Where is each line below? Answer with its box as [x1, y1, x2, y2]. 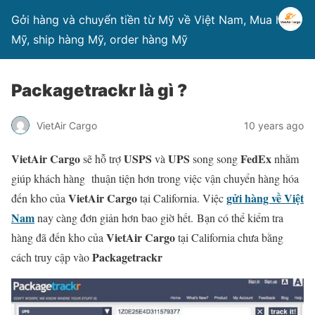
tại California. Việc [137, 191, 226, 205]
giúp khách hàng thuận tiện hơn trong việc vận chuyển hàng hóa [11, 171, 299, 186]
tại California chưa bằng [175, 230, 283, 245]
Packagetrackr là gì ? [11, 80, 187, 101]
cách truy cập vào [11, 250, 92, 264]
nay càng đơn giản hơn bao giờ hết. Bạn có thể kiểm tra [34, 210, 283, 225]
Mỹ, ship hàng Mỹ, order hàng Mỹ [11, 32, 188, 46]
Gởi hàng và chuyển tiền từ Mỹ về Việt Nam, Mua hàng [11, 13, 302, 27]
